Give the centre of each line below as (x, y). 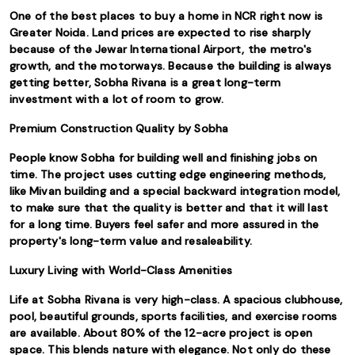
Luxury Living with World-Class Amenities (121, 270)
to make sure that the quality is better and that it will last (169, 208)
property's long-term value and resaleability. (133, 241)
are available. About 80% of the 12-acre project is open (161, 333)
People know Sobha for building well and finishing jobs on (164, 158)
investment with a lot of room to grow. (118, 99)
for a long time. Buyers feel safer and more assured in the (164, 224)
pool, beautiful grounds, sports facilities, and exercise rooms (174, 316)
